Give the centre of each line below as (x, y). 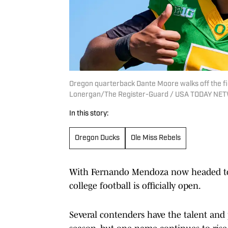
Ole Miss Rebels (156, 138)
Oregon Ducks (97, 138)
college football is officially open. (135, 186)
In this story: (89, 113)
